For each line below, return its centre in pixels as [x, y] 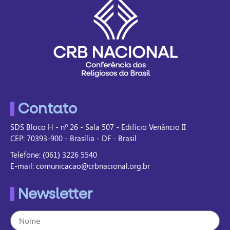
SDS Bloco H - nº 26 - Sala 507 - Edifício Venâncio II [98, 127]
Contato [47, 109]
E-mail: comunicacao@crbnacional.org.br [80, 166]
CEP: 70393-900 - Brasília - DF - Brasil [73, 138]
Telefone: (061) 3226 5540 [54, 155]
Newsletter [55, 194]
